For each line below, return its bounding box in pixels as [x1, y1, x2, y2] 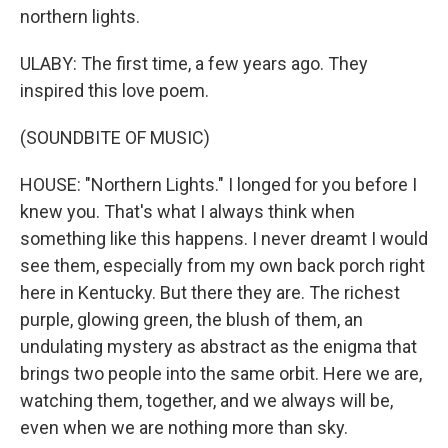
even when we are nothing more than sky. [20, 417, 348, 438]
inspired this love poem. [20, 80, 209, 101]
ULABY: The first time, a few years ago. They [20, 53, 368, 74]
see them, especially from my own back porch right [20, 255, 425, 276]
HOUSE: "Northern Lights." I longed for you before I [20, 174, 417, 195]
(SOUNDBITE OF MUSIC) [20, 127, 210, 148]
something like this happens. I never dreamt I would [20, 228, 428, 249]
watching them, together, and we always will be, [20, 390, 393, 411]
